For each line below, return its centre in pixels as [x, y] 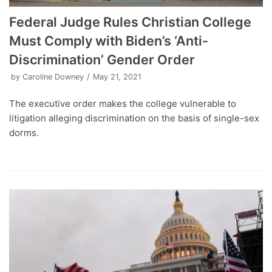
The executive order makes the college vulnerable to [123, 103]
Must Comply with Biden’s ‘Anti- [109, 40]
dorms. [24, 132]
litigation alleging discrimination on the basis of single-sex [134, 118]
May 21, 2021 [117, 76]
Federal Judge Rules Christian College [130, 22]
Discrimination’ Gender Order [102, 59]
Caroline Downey [53, 76]
